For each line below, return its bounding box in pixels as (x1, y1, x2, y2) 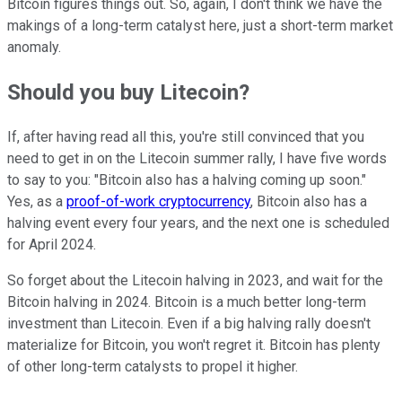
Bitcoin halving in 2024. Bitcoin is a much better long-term (7, 293, 366, 310)
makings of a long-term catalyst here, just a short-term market (7, 17, 393, 35)
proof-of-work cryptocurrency (66, 192, 250, 210)
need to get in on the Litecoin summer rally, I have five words (7, 149, 387, 167)
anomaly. (7, 39, 61, 57)
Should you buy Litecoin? (7, 79, 249, 105)
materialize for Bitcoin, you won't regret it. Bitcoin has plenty (7, 336, 380, 354)
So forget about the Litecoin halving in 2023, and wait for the (7, 271, 383, 289)
